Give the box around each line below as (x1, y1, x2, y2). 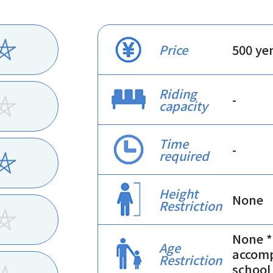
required (159, 146, 209, 165)
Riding (159, 84, 197, 102)
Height (159, 184, 198, 202)
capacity (159, 96, 208, 115)
